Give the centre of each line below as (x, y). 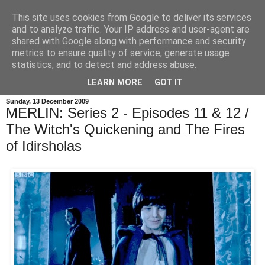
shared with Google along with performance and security (129, 41)
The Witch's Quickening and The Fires (125, 130)
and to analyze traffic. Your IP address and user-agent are (131, 29)
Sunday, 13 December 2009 (47, 101)
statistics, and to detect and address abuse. (104, 65)
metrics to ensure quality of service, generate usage (121, 53)
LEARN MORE (115, 83)
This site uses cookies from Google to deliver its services (132, 17)
